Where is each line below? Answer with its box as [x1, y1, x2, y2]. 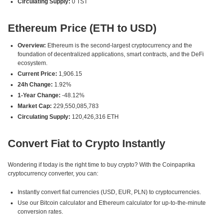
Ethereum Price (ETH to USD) [8, 22, 156, 34]
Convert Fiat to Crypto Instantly [8, 137, 165, 150]
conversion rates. [18, 208, 63, 215]
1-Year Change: [18, 92, 61, 99]
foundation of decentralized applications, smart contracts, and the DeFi [18, 51, 204, 58]
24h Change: [18, 81, 53, 88]
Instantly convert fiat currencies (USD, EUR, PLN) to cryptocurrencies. [18, 189, 201, 196]
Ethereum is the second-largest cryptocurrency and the [46, 42, 192, 49]
